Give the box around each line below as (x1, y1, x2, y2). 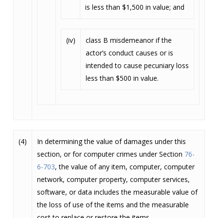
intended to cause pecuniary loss (85, 61, 189, 70)
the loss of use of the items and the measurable (36, 200, 189, 209)
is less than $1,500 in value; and (85, 2, 184, 12)
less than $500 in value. (85, 73, 159, 83)
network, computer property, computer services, (36, 175, 190, 184)
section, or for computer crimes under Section (36, 149, 184, 159)
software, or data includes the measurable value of (36, 187, 198, 197)
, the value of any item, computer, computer (54, 162, 195, 171)
